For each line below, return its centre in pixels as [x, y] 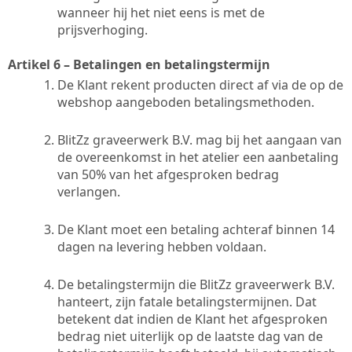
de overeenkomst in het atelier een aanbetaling [198, 157]
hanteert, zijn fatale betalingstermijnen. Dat [187, 301]
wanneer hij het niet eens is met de [161, 12]
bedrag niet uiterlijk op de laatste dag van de [190, 336]
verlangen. [90, 191]
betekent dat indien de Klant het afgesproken [192, 319]
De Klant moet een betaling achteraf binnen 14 [196, 229]
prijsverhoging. [103, 29]
